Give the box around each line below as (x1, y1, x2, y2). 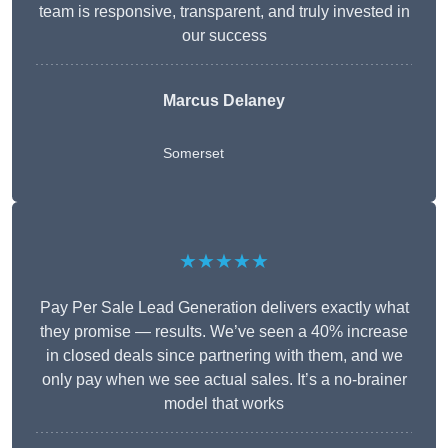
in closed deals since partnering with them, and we (45, 347, 403, 365)
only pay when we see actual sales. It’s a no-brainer (41, 371, 407, 389)
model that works (164, 395, 284, 413)
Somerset (163, 145, 224, 162)
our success (181, 27, 267, 45)
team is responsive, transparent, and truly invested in (38, 3, 410, 21)
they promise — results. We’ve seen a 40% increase (40, 323, 408, 341)
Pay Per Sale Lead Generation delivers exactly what (39, 299, 409, 317)
